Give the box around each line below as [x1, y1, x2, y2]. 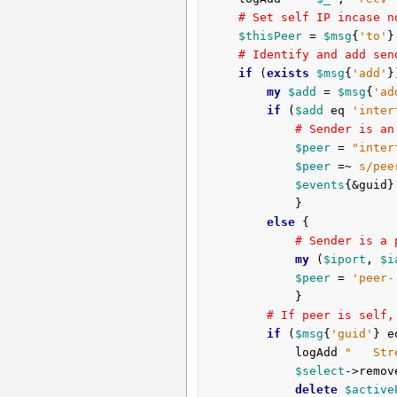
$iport [323, 253, 366, 267]
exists [266, 66, 309, 81]
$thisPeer [237, 29, 302, 43]
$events [294, 178, 345, 192]
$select [294, 364, 345, 378]
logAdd [294, 346, 345, 360]
